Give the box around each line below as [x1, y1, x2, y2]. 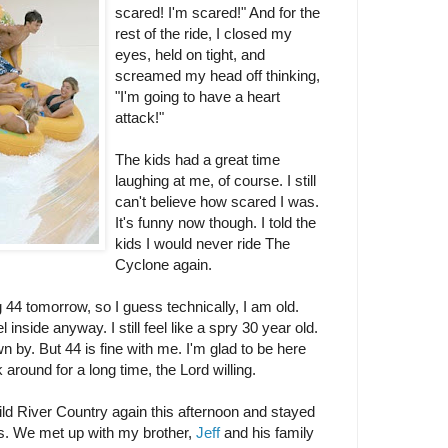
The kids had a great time [114, 150, 280, 168]
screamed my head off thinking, [114, 66, 320, 84]
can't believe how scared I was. [114, 192, 319, 210]
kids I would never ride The [114, 234, 290, 252]
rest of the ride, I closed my [114, 24, 292, 42]
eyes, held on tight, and [114, 45, 265, 63]
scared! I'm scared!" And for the [114, 3, 320, 21]
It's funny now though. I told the [114, 213, 316, 231]
